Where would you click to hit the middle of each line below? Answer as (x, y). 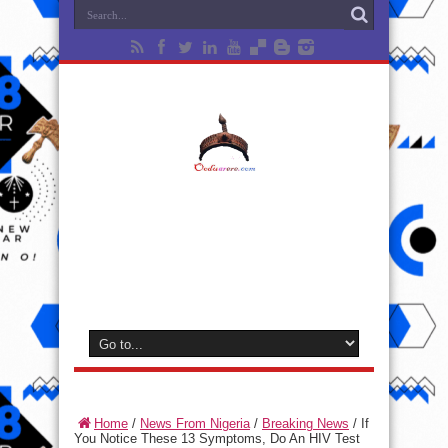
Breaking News (305, 423)
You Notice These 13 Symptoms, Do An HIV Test (217, 438)
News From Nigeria (195, 423)
